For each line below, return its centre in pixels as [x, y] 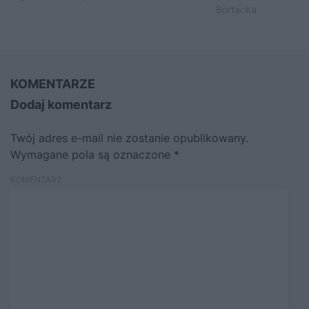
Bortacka [236, 9]
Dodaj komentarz [61, 104]
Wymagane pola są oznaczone [92, 154]
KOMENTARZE [53, 83]
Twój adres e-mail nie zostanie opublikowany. [129, 138]
